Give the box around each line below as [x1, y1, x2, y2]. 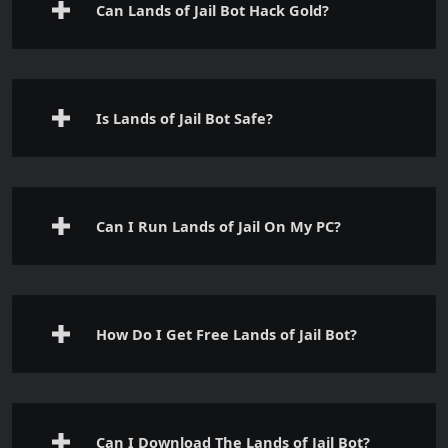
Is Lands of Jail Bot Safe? [96, 107, 273, 128]
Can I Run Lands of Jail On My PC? [96, 215, 341, 236]
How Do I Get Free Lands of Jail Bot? [96, 323, 357, 344]
